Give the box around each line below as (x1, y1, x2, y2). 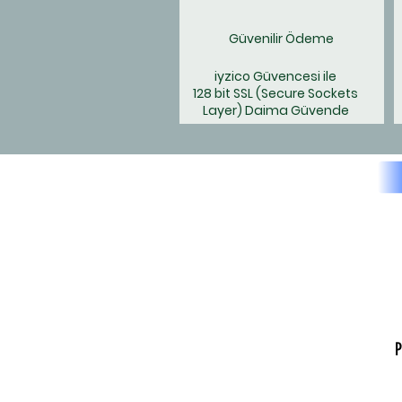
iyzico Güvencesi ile (214, 67, 336, 86)
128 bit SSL (193, 84, 256, 103)
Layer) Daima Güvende (202, 101, 349, 120)
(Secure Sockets (256, 84, 358, 103)
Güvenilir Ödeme (229, 30, 334, 48)
